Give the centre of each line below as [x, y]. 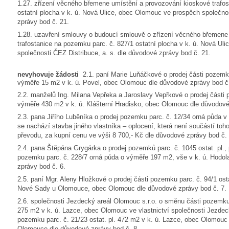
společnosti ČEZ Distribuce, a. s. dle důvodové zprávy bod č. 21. [114, 53]
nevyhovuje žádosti [50, 74]
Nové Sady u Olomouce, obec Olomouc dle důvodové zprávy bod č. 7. [122, 188]
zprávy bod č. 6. [41, 166]
